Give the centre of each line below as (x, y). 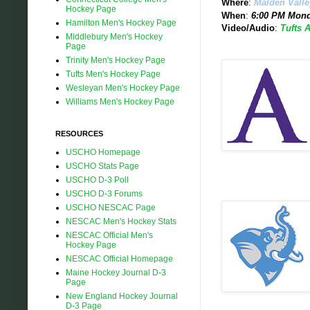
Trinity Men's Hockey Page (116, 60)
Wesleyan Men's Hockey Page (123, 88)
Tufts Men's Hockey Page (113, 74)
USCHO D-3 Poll (97, 180)
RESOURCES (79, 133)
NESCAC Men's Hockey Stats (121, 221)
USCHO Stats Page (102, 166)
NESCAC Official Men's (109, 235)
